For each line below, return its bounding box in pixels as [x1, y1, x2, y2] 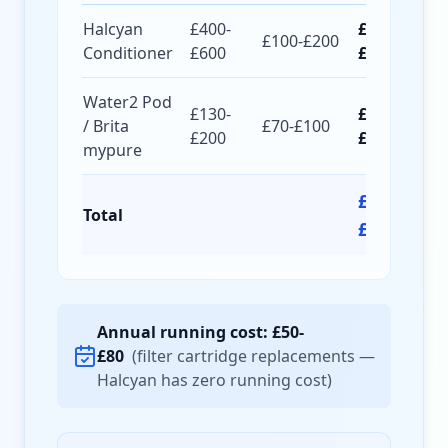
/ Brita [83, 115, 129, 137]
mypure [83, 139, 142, 161]
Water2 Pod [83, 91, 172, 113]
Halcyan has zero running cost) [97, 369, 332, 391]
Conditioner [83, 42, 173, 64]
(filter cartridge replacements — [132, 345, 375, 367]
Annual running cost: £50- [97, 321, 304, 343]
